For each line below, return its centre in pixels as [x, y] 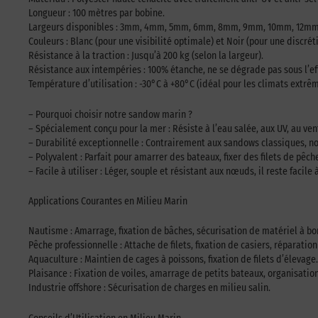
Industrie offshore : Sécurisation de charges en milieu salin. [149, 288]
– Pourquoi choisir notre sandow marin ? [110, 114]
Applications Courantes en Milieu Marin [108, 202]
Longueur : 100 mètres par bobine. [97, 13]
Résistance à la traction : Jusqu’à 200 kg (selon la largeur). [146, 56]
